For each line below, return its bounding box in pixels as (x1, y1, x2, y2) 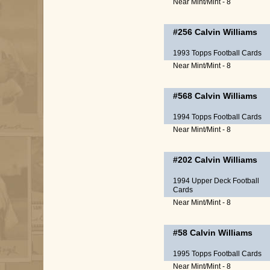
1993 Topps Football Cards (173, 49, 262, 57)
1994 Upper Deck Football (173, 177, 259, 185)
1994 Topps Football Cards (173, 113, 262, 121)
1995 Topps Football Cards (173, 250, 262, 258)
